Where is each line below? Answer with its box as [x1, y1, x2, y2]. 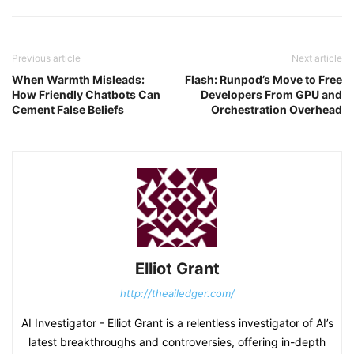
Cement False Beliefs [12, 103, 124, 117]
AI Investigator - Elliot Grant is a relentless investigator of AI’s [21, 316, 333, 330]
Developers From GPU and [201, 88, 342, 102]
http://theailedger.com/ [119, 287, 235, 300]
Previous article [12, 52, 81, 65]
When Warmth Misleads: [12, 73, 145, 87]
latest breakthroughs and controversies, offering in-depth [28, 335, 326, 349]
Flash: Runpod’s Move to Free [185, 73, 342, 87]
